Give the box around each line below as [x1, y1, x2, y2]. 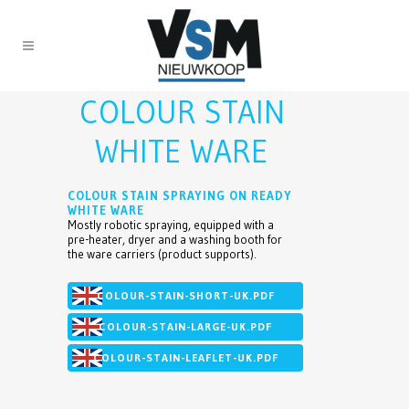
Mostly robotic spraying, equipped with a [68, 217, 274, 233]
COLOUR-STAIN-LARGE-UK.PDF [99, 320, 272, 333]
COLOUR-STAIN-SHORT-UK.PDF [96, 288, 275, 302]
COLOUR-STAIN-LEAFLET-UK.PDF [92, 351, 278, 364]
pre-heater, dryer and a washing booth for [68, 232, 282, 247]
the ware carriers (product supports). [68, 246, 257, 262]
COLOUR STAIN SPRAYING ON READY [68, 188, 292, 204]
